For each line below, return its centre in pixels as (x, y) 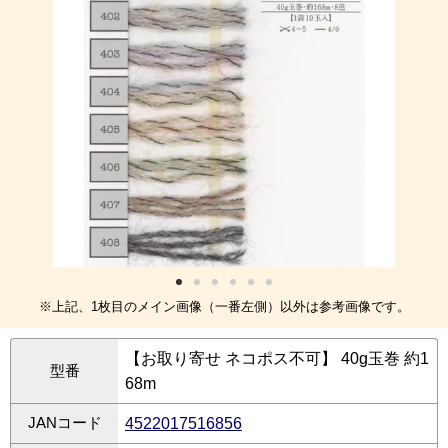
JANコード (64, 423)
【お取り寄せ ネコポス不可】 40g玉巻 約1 (277, 359)
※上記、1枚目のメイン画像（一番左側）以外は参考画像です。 (224, 307)
